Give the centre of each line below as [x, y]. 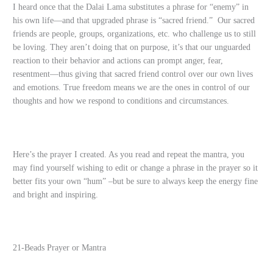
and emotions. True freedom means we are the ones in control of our [132, 87]
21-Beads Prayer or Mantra [60, 248]
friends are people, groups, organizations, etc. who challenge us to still [135, 34]
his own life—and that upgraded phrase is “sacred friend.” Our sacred [134, 20]
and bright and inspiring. [56, 194]
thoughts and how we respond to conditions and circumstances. [121, 101]
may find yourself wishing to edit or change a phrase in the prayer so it [136, 168]
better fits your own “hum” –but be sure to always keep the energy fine [136, 181]
